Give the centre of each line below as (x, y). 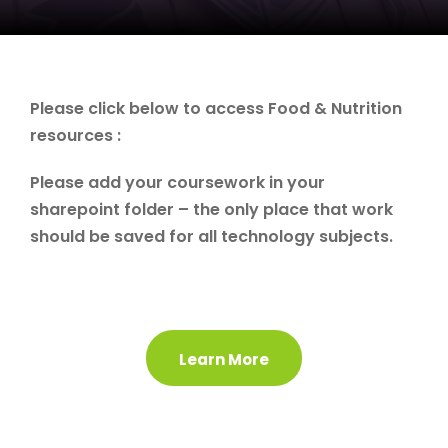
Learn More (224, 359)
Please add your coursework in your (177, 183)
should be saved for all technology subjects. (211, 237)
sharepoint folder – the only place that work (211, 210)
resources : (75, 136)
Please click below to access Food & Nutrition (216, 109)
